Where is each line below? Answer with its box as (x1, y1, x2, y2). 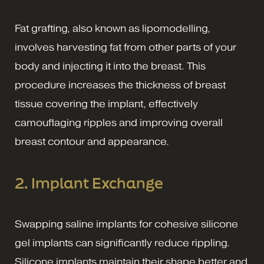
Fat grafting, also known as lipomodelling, (15, 22, 210, 34)
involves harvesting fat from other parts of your (15, 41, 236, 53)
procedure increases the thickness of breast (15, 79, 226, 91)
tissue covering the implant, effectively (15, 98, 198, 110)
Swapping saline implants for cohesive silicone (15, 218, 238, 230)
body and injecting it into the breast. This (15, 60, 206, 72)
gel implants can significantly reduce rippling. (15, 237, 230, 249)
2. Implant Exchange (15, 173, 163, 193)
